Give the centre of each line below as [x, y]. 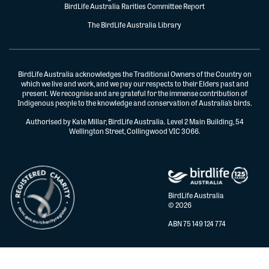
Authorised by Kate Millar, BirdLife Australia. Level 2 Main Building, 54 [134, 122]
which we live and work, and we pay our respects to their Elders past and [134, 84]
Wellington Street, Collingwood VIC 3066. [134, 131]
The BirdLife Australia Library [134, 25]
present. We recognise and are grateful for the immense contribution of [134, 93]
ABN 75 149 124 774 [197, 223]
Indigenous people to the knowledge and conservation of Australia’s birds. [134, 103]
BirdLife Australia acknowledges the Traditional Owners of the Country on [134, 74]
